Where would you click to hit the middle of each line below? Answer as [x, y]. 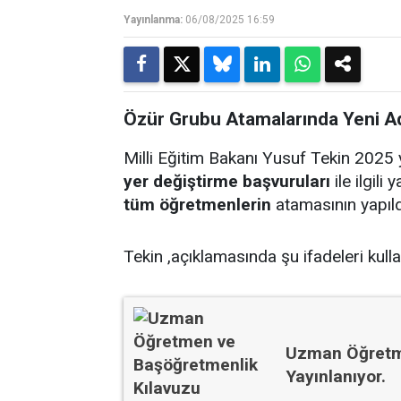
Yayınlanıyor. [336, 376]
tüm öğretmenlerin [197, 205]
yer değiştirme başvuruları [227, 181]
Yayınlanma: [153, 20]
